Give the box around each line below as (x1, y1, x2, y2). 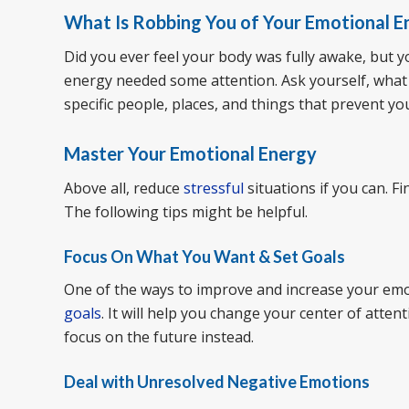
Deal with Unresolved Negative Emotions (64, 372, 370, 393)
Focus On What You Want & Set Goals (64, 246, 345, 267)
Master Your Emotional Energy (64, 142, 317, 164)
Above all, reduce (64, 177, 184, 198)
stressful (184, 177, 244, 198)
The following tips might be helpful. (64, 201, 308, 222)
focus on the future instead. (64, 327, 254, 348)
